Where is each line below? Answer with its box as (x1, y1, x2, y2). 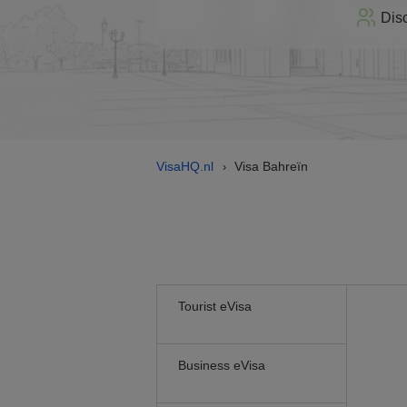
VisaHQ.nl (156, 159, 213, 174)
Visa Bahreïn (234, 159, 308, 174)
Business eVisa (178, 358, 265, 372)
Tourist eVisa (178, 299, 252, 313)
